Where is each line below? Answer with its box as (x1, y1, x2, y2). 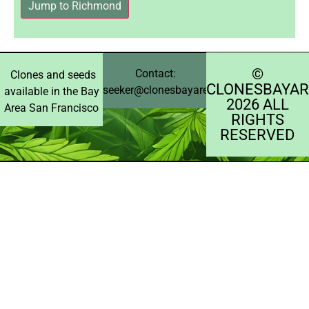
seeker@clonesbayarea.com (103, 83, 239, 97)
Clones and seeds (7, 68, 96, 81)
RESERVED (220, 125, 295, 143)
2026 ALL (226, 94, 289, 113)
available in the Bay (3, 84, 99, 98)
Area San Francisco (4, 101, 99, 114)
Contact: (132, 66, 177, 80)
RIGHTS (230, 110, 284, 128)
